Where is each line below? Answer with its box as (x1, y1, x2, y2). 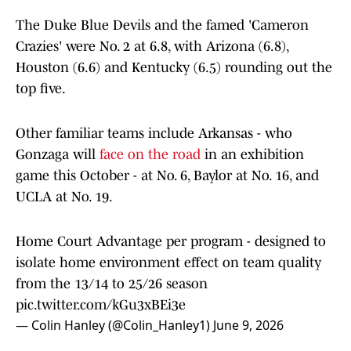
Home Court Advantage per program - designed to (16, 233, 326, 250)
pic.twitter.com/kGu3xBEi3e (16, 297, 186, 313)
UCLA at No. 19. (16, 189, 113, 205)
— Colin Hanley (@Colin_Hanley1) (16, 317, 213, 335)
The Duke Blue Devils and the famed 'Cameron (16, 17, 309, 34)
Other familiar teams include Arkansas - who (16, 125, 292, 142)
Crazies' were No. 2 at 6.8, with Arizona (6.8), (16, 38, 288, 55)
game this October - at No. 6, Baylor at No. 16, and (16, 168, 319, 184)
